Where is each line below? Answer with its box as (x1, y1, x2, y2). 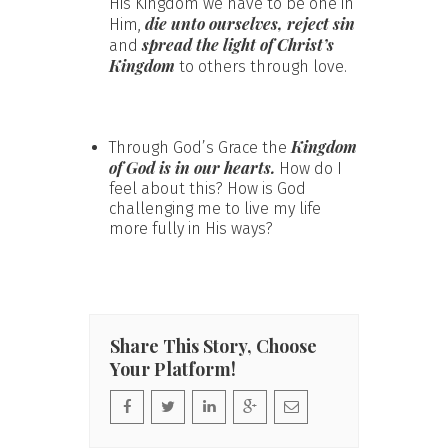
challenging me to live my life (109, 198, 321, 218)
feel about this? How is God (109, 178, 306, 198)
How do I (275, 158, 342, 178)
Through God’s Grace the (109, 137, 291, 157)
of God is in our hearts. (109, 156, 275, 178)
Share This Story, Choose (110, 333, 317, 358)
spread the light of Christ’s (142, 33, 334, 55)
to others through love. (179, 56, 347, 76)
